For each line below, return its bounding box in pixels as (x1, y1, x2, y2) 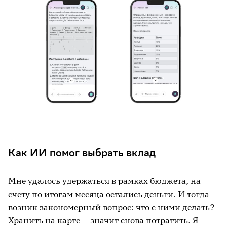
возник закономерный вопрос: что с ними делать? (8, 202, 214, 212)
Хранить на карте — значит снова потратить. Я (8, 215, 199, 225)
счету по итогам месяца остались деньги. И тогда (8, 189, 209, 199)
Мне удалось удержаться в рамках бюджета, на (8, 176, 201, 186)
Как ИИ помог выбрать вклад (8, 146, 156, 159)
